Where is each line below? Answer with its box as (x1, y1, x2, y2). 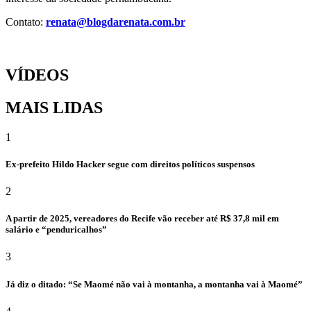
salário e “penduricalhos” (6, 224, 107, 235)
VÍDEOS (6, 65, 69, 84)
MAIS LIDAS (6, 98, 103, 117)
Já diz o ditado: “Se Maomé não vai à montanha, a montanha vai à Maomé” (6, 278, 303, 289)
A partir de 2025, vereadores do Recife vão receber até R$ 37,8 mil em (6, 213, 279, 224)
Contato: (6, 16, 46, 28)
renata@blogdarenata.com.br (46, 16, 185, 28)
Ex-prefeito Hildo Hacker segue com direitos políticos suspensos (6, 158, 255, 169)
